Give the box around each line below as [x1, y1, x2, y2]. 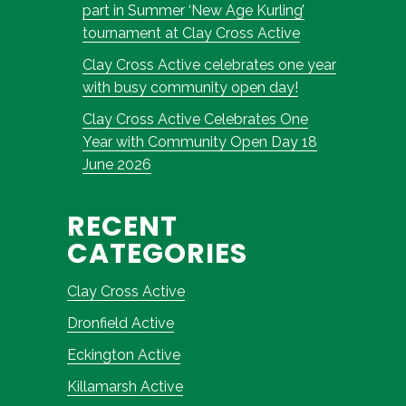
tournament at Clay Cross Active [82, 24, 300, 42]
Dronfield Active [67, 314, 174, 332]
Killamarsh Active [67, 377, 183, 395]
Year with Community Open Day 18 [82, 132, 317, 150]
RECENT [67, 207, 178, 246]
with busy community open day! [82, 78, 298, 96]
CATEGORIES [67, 234, 247, 273]
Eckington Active [67, 345, 180, 363]
